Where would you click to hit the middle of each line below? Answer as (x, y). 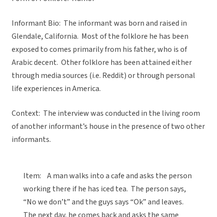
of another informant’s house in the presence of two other (108, 127)
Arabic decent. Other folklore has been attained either (102, 63)
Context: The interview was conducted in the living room (106, 114)
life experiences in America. (56, 89)
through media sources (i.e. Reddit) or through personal (103, 76)
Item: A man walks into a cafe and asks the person (108, 176)
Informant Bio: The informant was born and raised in (99, 23)
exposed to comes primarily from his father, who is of (99, 50)
